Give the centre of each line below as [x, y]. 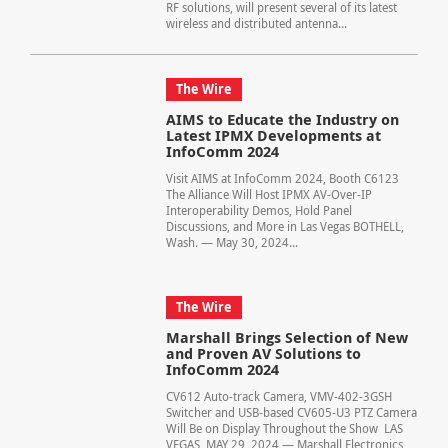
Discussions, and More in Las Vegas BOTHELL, [284, 227]
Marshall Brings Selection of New [286, 337]
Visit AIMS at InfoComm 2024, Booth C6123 [282, 179]
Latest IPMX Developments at [273, 136]
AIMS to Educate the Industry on [282, 120]
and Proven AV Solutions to [263, 353]
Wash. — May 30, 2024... [231, 243]
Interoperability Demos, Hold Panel [258, 211]
